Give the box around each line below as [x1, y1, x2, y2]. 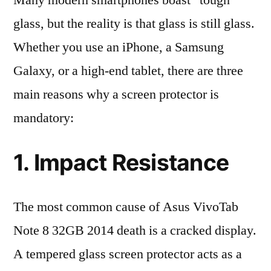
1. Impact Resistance [13, 149, 229, 176]
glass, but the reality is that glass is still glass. [13, 15, 255, 32]
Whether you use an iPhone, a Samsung [13, 39, 224, 56]
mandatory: [13, 109, 74, 126]
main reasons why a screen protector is [13, 86, 219, 103]
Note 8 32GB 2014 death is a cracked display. [13, 222, 256, 239]
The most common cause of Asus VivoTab [13, 198, 238, 215]
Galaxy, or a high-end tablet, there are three [13, 62, 243, 79]
